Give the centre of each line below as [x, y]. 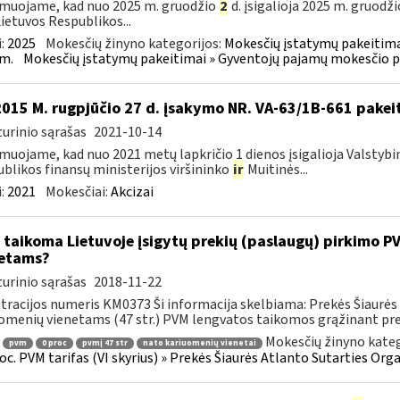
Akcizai [132, 192]
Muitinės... [276, 170]
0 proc [54, 343]
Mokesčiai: [78, 192]
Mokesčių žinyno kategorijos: [134, 44]
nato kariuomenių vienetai [199, 343]
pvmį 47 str [104, 343]
